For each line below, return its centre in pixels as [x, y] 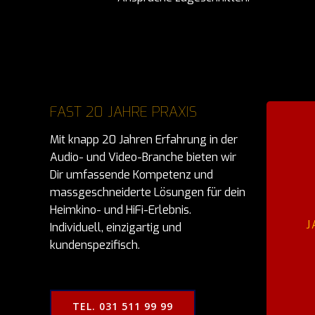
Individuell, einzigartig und [116, 227]
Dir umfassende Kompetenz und [131, 175]
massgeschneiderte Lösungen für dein [148, 192]
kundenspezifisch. [96, 245]
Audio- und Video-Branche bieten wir [143, 157]
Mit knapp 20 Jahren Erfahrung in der [144, 140]
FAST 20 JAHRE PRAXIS [123, 112]
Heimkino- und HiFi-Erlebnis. [121, 210]
